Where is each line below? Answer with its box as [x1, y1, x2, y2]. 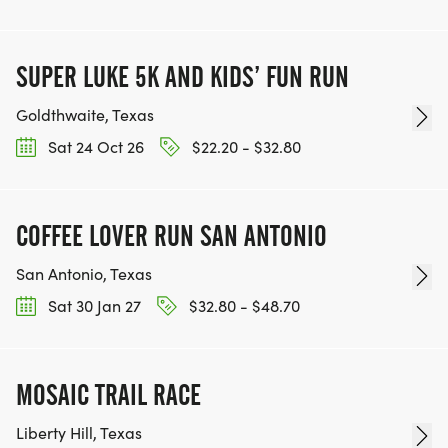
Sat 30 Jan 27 [44, 295, 141, 317]
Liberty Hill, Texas [16, 422, 142, 444]
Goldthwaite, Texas [16, 103, 154, 125]
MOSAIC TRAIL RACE [16, 378, 201, 413]
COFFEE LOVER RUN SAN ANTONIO [16, 219, 327, 254]
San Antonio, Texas [16, 263, 152, 285]
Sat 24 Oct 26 [44, 135, 144, 157]
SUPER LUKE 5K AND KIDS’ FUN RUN [16, 59, 349, 94]
